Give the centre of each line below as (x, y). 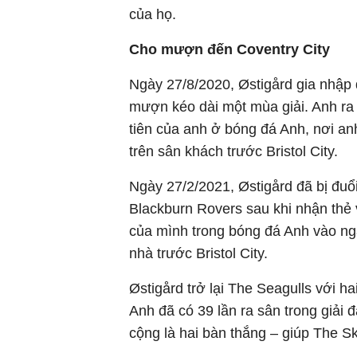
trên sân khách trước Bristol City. (233, 151)
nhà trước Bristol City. (198, 253)
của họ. (153, 14)
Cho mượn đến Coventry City (229, 49)
